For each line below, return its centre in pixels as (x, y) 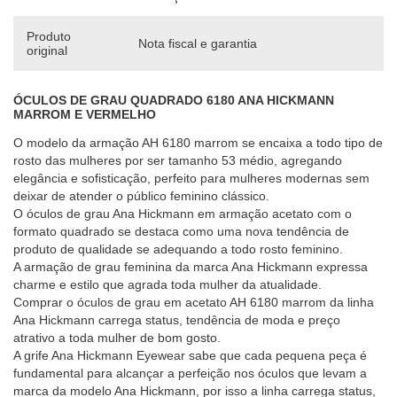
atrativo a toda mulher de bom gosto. (117, 338)
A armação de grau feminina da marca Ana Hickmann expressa (191, 267)
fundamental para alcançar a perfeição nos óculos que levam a (190, 373)
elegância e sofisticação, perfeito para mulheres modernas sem (191, 178)
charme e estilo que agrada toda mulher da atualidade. (167, 284)
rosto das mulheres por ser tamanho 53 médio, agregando (178, 160)
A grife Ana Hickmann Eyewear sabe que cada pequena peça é (190, 355)
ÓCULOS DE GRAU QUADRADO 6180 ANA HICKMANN (174, 100)
